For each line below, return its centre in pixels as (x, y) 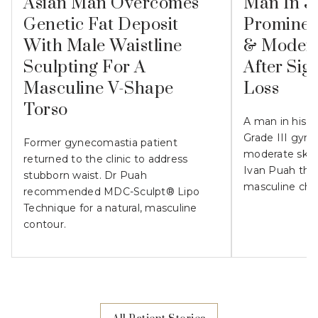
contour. (45, 225)
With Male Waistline (103, 46)
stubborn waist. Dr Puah (85, 176)
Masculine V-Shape (99, 89)
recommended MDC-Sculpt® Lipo (111, 192)
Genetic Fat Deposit (101, 25)
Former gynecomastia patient (100, 143)
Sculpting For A (85, 68)
